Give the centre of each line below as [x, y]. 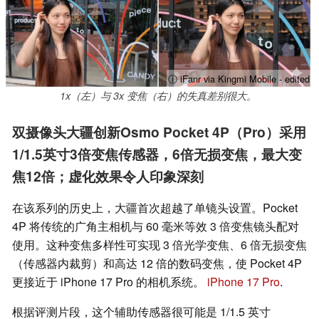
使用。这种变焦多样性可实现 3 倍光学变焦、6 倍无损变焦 [159, 245]
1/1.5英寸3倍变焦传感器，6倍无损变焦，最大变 [157, 154]
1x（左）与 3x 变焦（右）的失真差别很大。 [158, 96]
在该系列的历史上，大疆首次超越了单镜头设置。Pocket [155, 208]
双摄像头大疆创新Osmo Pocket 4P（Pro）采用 [159, 132]
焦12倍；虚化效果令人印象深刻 [108, 176]
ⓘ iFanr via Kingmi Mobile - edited [239, 79]
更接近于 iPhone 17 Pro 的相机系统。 [110, 282]
